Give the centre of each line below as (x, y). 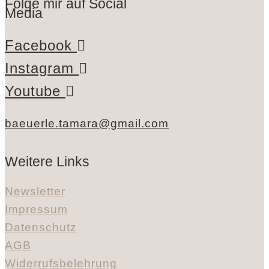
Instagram (39, 68)
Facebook (38, 45)
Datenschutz (41, 227)
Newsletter (35, 191)
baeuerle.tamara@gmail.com (87, 123)
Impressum (36, 209)
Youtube (33, 91)
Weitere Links (47, 162)
